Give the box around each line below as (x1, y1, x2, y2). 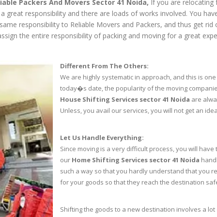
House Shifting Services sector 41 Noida (60, 95, 190, 104)
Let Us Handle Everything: (60, 133, 144, 142)
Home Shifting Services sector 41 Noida (72, 155, 200, 164)
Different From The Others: (60, 62, 149, 70)
